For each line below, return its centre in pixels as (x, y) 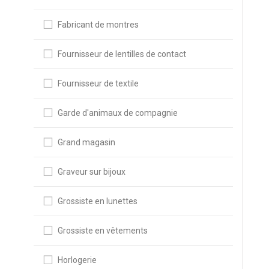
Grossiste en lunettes (97, 201)
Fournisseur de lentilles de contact (122, 54)
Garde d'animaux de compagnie (117, 113)
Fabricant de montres (98, 25)
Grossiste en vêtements (102, 231)
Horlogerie (77, 260)
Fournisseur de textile (98, 83)
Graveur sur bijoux (91, 172)
